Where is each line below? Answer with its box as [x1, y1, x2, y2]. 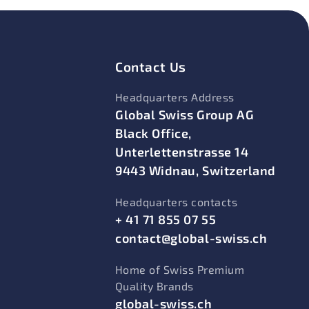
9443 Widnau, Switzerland [114, 163, 276, 178]
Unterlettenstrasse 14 [114, 144, 249, 159]
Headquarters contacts [114, 195, 238, 208]
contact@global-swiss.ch [114, 230, 268, 246]
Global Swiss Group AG [114, 107, 255, 122]
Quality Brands [114, 279, 194, 292]
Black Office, [114, 126, 192, 141]
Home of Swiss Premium [114, 263, 245, 276]
